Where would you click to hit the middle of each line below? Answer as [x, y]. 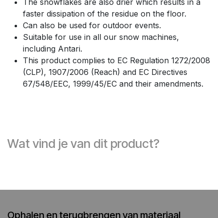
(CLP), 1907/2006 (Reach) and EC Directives [105, 72]
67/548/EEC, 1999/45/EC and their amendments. [113, 83]
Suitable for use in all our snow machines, [101, 37]
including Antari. [53, 48]
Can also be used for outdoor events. [92, 25]
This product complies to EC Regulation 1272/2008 [117, 60]
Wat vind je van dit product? [83, 143]
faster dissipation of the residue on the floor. [105, 13]
